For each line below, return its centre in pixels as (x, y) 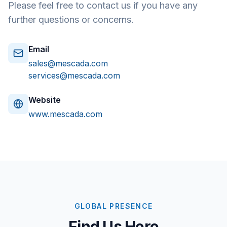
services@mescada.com (74, 75)
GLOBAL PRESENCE (113, 206)
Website (45, 100)
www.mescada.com (65, 114)
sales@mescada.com (68, 63)
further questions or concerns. (71, 20)
